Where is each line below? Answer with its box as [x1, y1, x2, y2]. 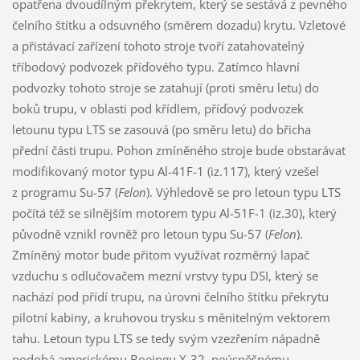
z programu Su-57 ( [11, 183, 118, 200]
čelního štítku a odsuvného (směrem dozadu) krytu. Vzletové [11, 16, 346, 33]
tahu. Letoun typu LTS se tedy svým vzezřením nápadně [11, 329, 320, 346]
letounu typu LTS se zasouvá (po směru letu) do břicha [11, 121, 311, 137]
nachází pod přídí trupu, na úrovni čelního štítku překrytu [11, 288, 329, 305]
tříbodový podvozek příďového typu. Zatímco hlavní [11, 58, 300, 75]
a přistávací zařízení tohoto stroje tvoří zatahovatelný [11, 37, 305, 54]
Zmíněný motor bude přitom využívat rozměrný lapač [11, 246, 309, 263]
